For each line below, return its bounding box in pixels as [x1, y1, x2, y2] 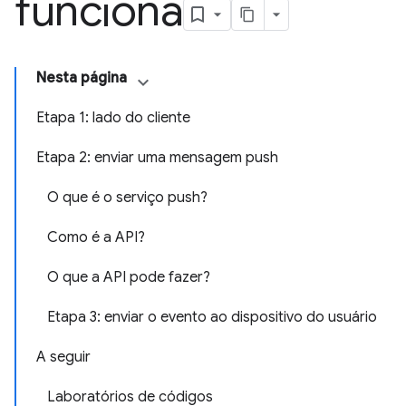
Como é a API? [47, 228, 145, 246]
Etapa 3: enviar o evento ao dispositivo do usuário [47, 308, 377, 326]
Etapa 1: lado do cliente [36, 109, 190, 127]
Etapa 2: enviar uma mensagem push [36, 149, 278, 167]
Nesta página [36, 69, 127, 87]
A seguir [36, 348, 91, 366]
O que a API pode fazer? [47, 268, 210, 286]
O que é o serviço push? [47, 188, 208, 207]
